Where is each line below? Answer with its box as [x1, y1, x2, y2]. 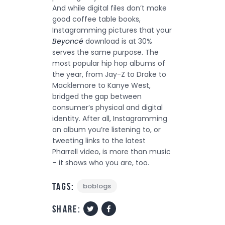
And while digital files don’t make [52, 3, 167, 13]
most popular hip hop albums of [52, 58, 165, 68]
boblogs [82, 181, 111, 191]
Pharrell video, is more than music [52, 147, 171, 157]
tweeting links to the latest [52, 136, 146, 146]
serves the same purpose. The [52, 47, 159, 57]
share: [52, 203, 81, 214]
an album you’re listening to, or [52, 125, 161, 135]
